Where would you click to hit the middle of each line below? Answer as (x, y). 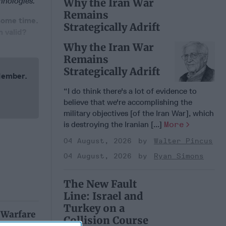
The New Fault (100, 184)
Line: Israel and (103, 196)
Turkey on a (94, 208)
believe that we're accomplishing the (128, 102)
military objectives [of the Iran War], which (139, 113)
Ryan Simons (179, 156)
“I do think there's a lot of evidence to (130, 91)
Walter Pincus (183, 141)
